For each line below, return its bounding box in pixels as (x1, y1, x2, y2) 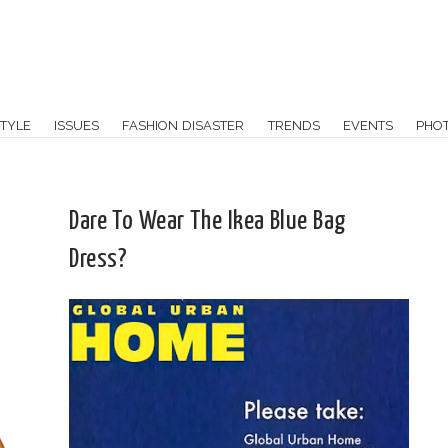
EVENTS (343, 117, 394, 133)
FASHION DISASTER (122, 117, 245, 133)
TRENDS (267, 117, 320, 133)
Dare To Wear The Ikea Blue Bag (69, 209, 347, 234)
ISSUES (54, 117, 100, 133)
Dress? (69, 247, 127, 272)
